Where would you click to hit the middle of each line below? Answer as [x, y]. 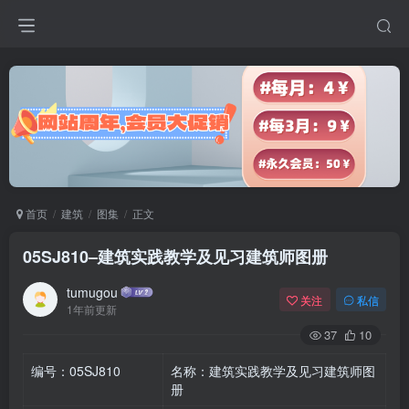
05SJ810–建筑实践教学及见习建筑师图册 [175, 257]
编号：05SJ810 [76, 371]
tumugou [92, 292]
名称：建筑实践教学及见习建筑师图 [273, 371]
